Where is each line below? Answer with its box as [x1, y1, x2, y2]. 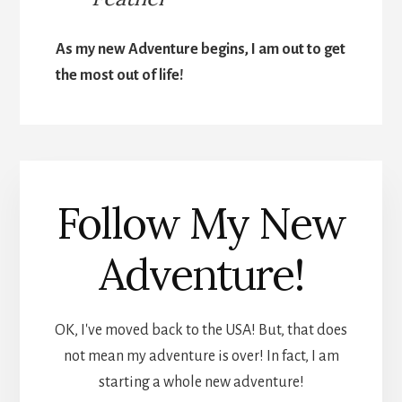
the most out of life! [56, 67, 185, 84]
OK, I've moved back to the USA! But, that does [55, 321, 347, 338]
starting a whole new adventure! [98, 373, 304, 390]
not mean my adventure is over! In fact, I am [63, 347, 339, 364]
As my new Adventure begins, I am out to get [56, 41, 346, 58]
